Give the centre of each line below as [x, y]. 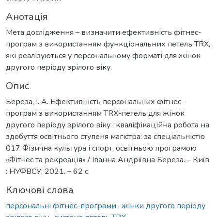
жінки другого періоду [163, 206]
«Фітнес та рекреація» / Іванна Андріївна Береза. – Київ [108, 160]
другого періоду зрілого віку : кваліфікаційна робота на [108, 125]
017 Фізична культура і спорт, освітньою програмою [101, 148]
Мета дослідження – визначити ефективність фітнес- [104, 33]
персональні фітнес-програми [62, 206]
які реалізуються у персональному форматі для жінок [103, 56]
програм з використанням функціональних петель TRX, [108, 44]
